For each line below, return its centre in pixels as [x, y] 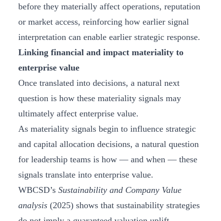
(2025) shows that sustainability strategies [124, 205]
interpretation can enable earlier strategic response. [109, 37]
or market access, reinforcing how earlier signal [104, 22]
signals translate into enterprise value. [87, 175]
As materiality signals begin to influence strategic [107, 129]
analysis [33, 205]
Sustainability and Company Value [120, 190]
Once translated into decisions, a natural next [99, 83]
